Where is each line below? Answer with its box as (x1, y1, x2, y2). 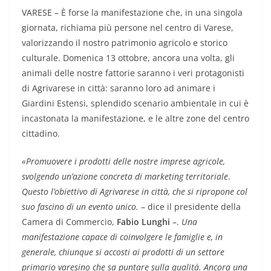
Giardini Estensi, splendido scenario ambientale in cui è (22, 97, 249, 109)
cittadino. (22, 127, 60, 139)
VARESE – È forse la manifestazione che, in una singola (22, 6, 243, 18)
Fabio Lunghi (117, 215, 170, 227)
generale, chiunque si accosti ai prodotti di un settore (22, 246, 224, 258)
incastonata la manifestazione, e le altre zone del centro (22, 112, 249, 124)
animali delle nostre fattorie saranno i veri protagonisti (22, 67, 244, 79)
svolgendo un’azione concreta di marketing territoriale (22, 170, 228, 182)
